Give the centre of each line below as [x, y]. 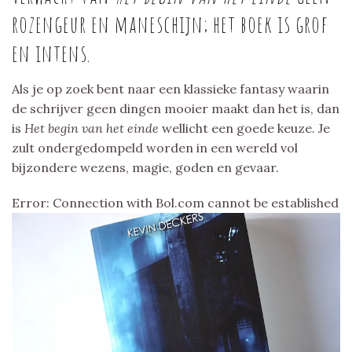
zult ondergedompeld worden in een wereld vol [155, 148]
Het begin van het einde [93, 128]
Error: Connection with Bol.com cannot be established [175, 203]
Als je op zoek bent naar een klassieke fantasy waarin [170, 89]
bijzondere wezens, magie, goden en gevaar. [145, 168]
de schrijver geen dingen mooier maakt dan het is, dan [176, 109]
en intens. [51, 53]
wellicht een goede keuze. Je [246, 128]
